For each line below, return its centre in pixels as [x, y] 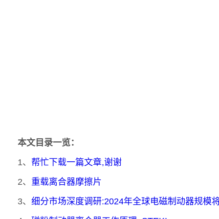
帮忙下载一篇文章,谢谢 [77, 162]
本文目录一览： [48, 143]
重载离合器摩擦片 [66, 182]
